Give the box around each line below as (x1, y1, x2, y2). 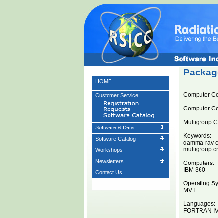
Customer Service (95, 92, 138, 98)
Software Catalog (95, 136, 136, 142)
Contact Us (95, 169, 122, 175)
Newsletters (95, 158, 124, 164)
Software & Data (95, 125, 134, 130)
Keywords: (183, 132, 211, 139)
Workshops (95, 147, 123, 153)
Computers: (183, 160, 214, 166)
